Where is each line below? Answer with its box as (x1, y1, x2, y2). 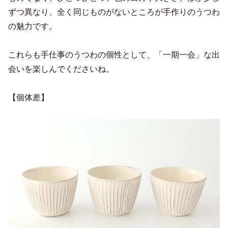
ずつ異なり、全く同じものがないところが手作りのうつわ (8, 7, 220, 16)
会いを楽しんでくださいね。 (8, 64, 114, 73)
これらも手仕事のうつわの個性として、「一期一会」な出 (8, 50, 220, 59)
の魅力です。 (8, 21, 57, 31)
